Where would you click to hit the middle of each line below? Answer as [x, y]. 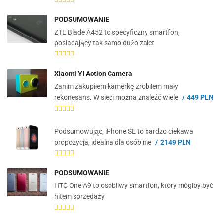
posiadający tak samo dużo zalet [104, 43]
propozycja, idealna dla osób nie [104, 142]
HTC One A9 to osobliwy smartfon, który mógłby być [134, 185]
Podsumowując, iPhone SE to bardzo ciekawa [124, 131]
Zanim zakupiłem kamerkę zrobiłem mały [116, 86]
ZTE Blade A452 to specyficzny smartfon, [117, 32]
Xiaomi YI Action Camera [93, 73]
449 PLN [200, 97]
